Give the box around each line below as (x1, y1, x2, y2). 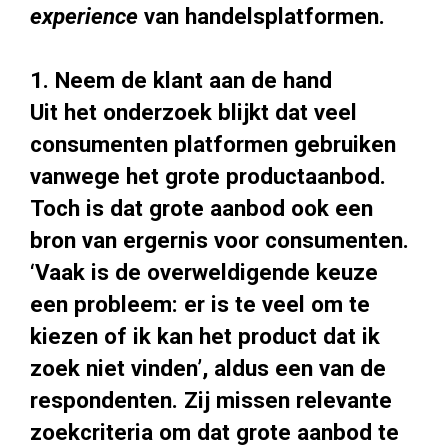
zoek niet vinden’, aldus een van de (30, 355, 386, 382)
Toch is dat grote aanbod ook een (30, 195, 373, 222)
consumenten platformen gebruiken (30, 131, 396, 158)
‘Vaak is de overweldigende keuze (30, 259, 378, 286)
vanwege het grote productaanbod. (30, 163, 386, 190)
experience (30, 3, 138, 30)
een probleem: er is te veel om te (30, 291, 370, 318)
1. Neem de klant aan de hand (30, 67, 332, 94)
